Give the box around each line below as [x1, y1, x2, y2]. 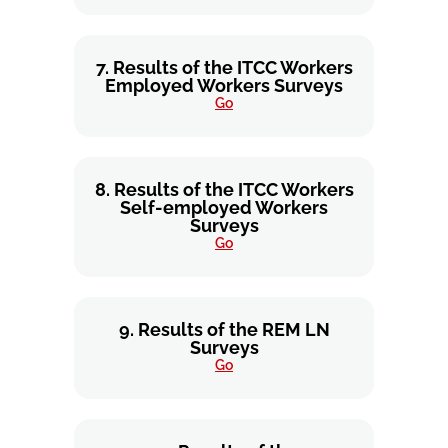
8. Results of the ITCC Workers [94, 179, 354, 200]
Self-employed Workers [120, 197, 328, 218]
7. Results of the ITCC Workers [95, 57, 353, 78]
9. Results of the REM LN [118, 319, 330, 340]
